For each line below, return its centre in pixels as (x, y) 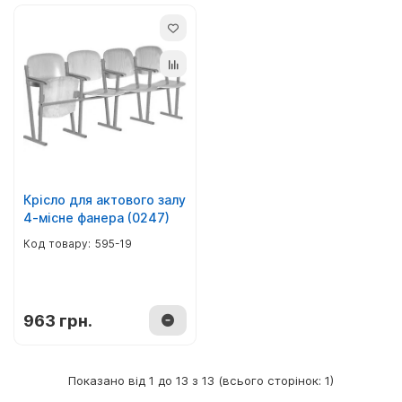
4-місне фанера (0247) (96, 218)
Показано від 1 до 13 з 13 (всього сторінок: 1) (201, 380)
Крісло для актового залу (105, 200)
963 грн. (58, 320)
